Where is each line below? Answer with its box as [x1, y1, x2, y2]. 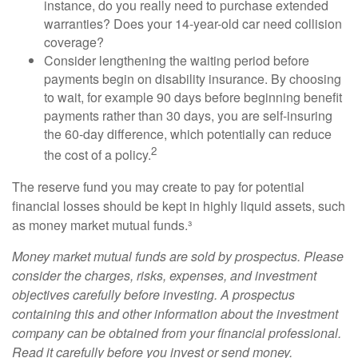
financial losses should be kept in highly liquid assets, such [12, 196, 345, 215]
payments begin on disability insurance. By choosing [44, 70, 341, 89]
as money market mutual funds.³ [12, 215, 192, 234]
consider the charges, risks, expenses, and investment [12, 265, 316, 284]
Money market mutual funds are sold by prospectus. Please [12, 246, 344, 265]
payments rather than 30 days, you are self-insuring [44, 106, 332, 125]
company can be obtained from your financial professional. [12, 323, 341, 342]
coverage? [44, 33, 104, 52]
